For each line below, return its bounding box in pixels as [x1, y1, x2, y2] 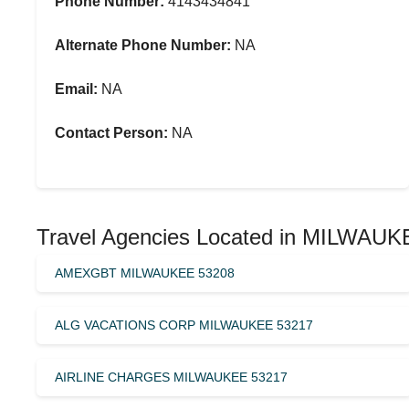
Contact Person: [55, 125, 168, 141]
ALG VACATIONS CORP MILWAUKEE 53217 [55, 317, 313, 332]
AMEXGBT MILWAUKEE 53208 [55, 265, 235, 280]
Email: [55, 81, 98, 97]
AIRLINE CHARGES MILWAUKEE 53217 [55, 369, 288, 384]
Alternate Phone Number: [55, 37, 231, 53]
